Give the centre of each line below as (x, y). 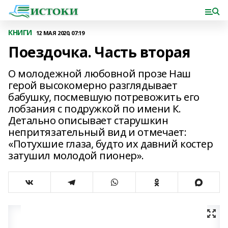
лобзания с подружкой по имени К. (95, 109)
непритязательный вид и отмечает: (97, 132)
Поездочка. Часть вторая (99, 52)
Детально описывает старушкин (88, 120)
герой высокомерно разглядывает (93, 85)
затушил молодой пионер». (76, 155)
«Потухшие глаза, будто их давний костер (111, 144)
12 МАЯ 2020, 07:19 (60, 33)
